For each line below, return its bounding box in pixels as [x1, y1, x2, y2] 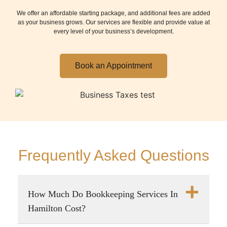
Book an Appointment [75, 61, 152, 70]
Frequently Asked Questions [18, 147, 209, 164]
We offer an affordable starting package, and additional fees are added [17, 10, 210, 17]
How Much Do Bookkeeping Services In [28, 189, 178, 200]
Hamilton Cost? [28, 203, 86, 214]
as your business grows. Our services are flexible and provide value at [17, 19, 210, 26]
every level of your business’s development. [53, 28, 174, 35]
